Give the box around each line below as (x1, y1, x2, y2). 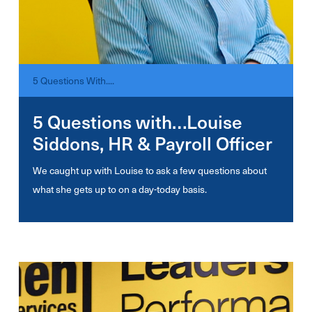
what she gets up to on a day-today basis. (32, 182, 207, 196)
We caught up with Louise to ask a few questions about (32, 163, 267, 178)
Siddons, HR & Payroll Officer (32, 130, 272, 157)
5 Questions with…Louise (32, 108, 242, 135)
